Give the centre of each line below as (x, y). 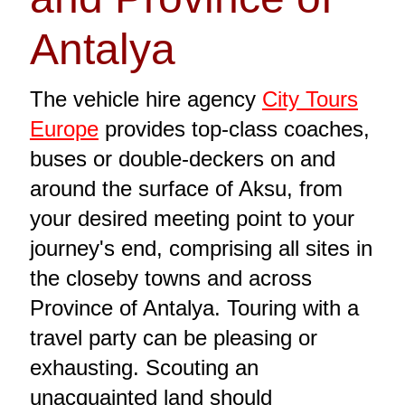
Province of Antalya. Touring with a (194, 308)
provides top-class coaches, (234, 129)
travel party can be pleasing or (173, 338)
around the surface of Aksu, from (186, 189)
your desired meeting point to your (192, 219)
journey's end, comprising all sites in (201, 249)
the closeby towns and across (170, 278)
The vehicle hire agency (146, 99)
